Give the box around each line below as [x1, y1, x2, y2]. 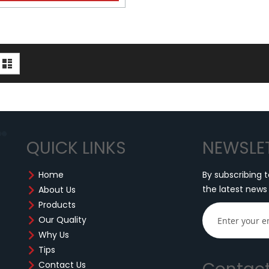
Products [38, 199, 76, 211]
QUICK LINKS [26, 136, 126, 160]
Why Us [38, 229, 69, 241]
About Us [38, 184, 76, 196]
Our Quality [38, 214, 86, 226]
